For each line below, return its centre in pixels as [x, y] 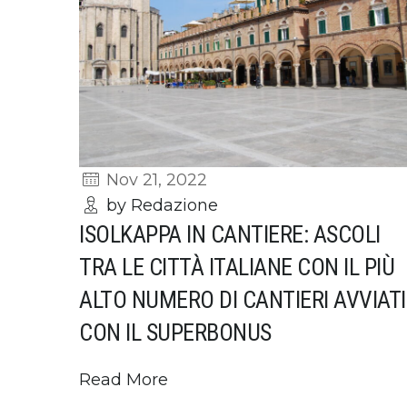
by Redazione [160, 205]
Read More [124, 379]
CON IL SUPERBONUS [175, 332]
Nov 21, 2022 [155, 179]
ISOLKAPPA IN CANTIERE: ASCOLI [230, 234]
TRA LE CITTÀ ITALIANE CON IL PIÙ [237, 267]
